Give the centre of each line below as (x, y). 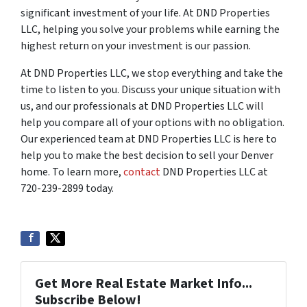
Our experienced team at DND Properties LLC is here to (149, 139)
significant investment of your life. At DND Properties (145, 13)
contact (143, 172)
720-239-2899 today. (67, 188)
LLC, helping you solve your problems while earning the (150, 29)
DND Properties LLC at (215, 172)
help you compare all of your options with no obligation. (152, 122)
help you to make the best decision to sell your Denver (147, 155)
